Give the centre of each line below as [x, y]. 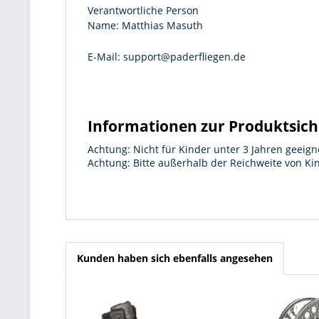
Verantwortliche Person [143, 10]
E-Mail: [104, 57]
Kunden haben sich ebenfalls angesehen [175, 258]
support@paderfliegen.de [183, 57]
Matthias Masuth [161, 25]
